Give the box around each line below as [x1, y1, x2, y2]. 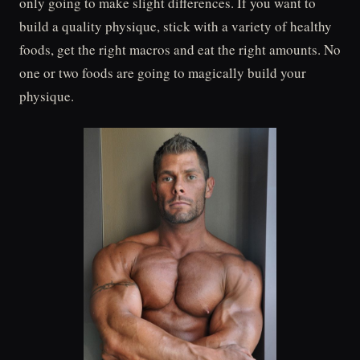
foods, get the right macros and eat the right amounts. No [19, 39, 341, 59]
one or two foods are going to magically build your [19, 63, 306, 82]
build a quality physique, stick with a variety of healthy [19, 16, 332, 35]
